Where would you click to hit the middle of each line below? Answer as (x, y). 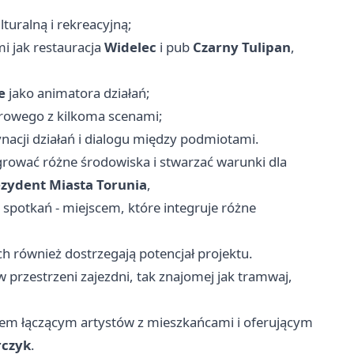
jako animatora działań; (78, 93)
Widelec (130, 47)
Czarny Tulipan (242, 47)
